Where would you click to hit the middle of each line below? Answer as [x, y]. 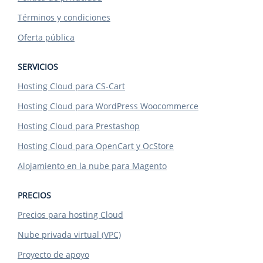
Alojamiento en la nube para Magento [92, 166]
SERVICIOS [38, 67]
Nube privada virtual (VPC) [69, 235]
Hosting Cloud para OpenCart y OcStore [96, 146]
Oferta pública [46, 37]
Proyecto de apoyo [53, 254]
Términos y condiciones [64, 17]
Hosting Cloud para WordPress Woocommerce [108, 106]
